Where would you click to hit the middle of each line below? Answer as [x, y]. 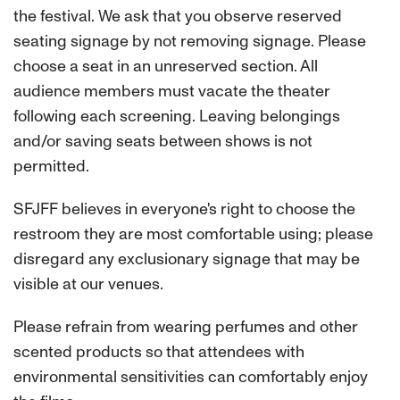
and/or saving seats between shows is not [163, 141]
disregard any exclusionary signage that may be [187, 259]
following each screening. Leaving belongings [177, 116]
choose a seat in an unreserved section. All [166, 66]
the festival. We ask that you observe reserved [178, 16]
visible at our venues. [88, 284]
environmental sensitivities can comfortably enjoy [191, 377]
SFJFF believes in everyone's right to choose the [184, 209]
